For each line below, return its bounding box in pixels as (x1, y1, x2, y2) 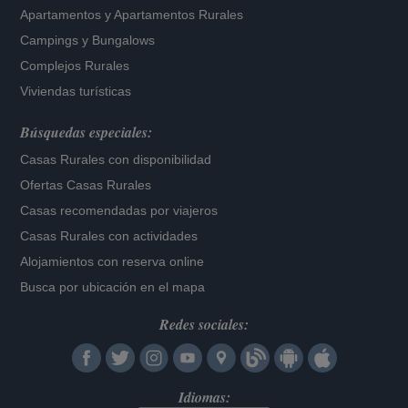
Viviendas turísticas (20, 84, 132, 98)
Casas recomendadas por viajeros (20, 203, 219, 218)
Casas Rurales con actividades (20, 229, 199, 243)
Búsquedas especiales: (20, 122, 153, 142)
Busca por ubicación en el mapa (20, 280, 206, 294)
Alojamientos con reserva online (20, 254, 205, 269)
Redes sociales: (159, 314, 249, 334)
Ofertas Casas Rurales (20, 178, 152, 192)
